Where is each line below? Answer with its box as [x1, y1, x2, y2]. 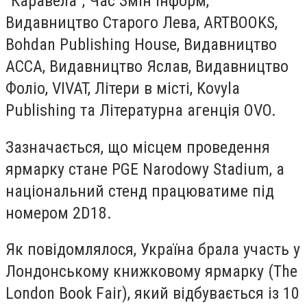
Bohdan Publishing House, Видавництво [5, 35, 277, 55]
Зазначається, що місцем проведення [5, 137, 270, 157]
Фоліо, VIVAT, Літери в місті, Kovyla [5, 79, 240, 99]
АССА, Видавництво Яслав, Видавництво [5, 57, 288, 77]
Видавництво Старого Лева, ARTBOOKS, [5, 13, 278, 33]
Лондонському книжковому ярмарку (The [5, 262, 297, 282]
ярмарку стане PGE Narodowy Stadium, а [5, 159, 284, 179]
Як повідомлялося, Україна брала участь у [5, 240, 300, 260]
